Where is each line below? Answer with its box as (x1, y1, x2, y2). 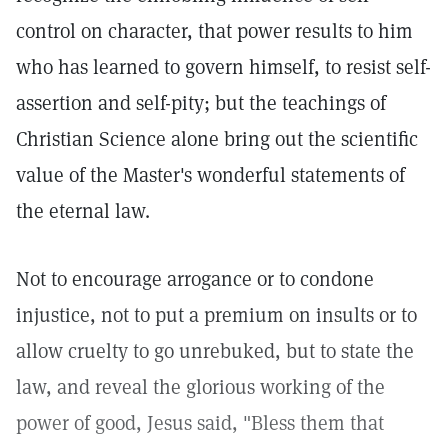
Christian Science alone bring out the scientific (16, 126, 418, 152)
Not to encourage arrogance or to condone (16, 266, 374, 292)
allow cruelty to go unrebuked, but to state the (16, 338, 414, 364)
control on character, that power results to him (16, 18, 413, 44)
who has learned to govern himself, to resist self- (16, 54, 431, 80)
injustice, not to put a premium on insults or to (16, 302, 417, 328)
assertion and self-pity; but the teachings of (16, 90, 386, 116)
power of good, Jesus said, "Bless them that (16, 410, 384, 436)
